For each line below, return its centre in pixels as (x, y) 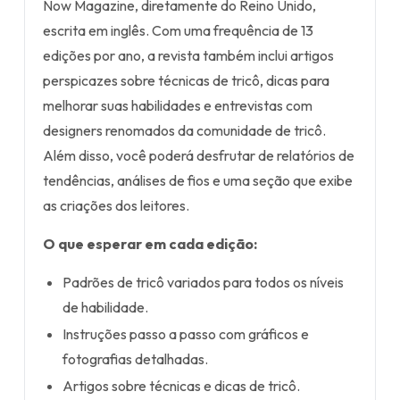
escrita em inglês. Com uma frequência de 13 (178, 30)
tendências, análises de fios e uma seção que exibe (198, 180)
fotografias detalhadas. (136, 359)
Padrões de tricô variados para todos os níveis (204, 282)
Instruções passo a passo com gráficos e (186, 334)
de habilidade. (106, 307)
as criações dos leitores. (116, 205)
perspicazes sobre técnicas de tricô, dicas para (186, 80)
